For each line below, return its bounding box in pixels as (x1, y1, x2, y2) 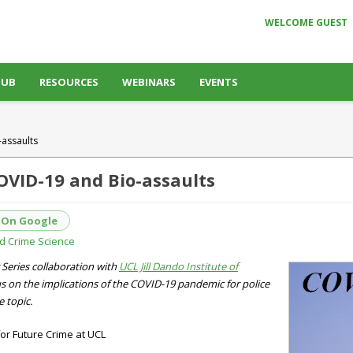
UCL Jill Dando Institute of (119, 259, 238, 273)
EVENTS (199, 75, 238, 89)
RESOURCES (39, 75, 98, 89)
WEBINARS (122, 75, 176, 89)
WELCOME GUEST (265, 16, 347, 29)
